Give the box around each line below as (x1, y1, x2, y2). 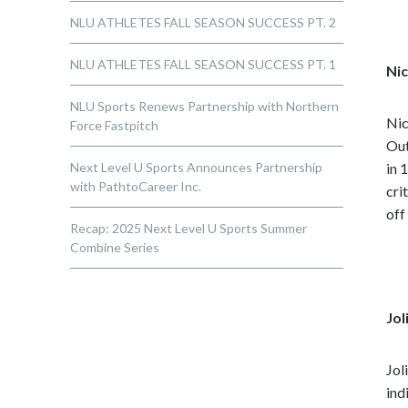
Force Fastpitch (70, 117, 159, 133)
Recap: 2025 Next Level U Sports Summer (70, 220, 308, 236)
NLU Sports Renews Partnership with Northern (70, 98, 340, 114)
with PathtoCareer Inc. (70, 178, 202, 194)
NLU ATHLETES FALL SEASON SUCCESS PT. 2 (70, 15, 337, 30)
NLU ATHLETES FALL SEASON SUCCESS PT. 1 (70, 56, 337, 72)
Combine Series (70, 240, 160, 255)
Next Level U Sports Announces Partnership (70, 159, 323, 175)
